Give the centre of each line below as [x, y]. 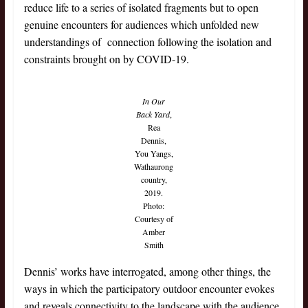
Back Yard [153, 114]
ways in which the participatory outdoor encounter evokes [149, 289]
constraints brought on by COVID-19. [106, 59]
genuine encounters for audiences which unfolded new [141, 25]
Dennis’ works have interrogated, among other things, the [147, 272]
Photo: [154, 206]
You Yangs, [154, 154]
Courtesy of [154, 219]
